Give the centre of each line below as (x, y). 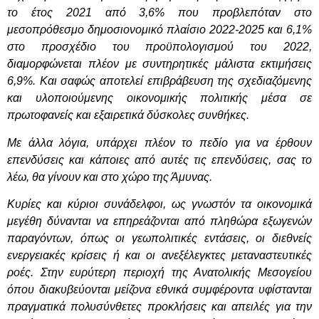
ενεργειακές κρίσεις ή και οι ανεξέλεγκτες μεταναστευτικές (159, 255)
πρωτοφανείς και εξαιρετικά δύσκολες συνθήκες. (128, 115)
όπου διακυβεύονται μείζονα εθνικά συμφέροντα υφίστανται (159, 289)
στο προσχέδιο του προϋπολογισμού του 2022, (159, 47)
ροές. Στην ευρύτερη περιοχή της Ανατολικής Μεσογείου (159, 272)
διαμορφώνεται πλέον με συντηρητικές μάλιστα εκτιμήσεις (159, 64)
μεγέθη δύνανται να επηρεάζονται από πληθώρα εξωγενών (159, 221)
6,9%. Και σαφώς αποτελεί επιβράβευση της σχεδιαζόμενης (159, 81)
